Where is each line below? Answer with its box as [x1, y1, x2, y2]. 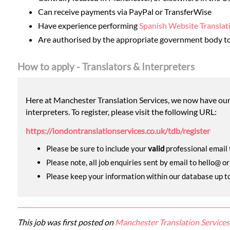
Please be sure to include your [46, 143, 148, 153]
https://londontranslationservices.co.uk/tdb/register [25, 125, 210, 136]
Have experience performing [37, 21, 139, 31]
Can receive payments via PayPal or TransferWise [37, 7, 212, 17]
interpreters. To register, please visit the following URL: [25, 106, 217, 117]
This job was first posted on [17, 217, 115, 227]
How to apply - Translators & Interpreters [17, 60, 195, 72]
